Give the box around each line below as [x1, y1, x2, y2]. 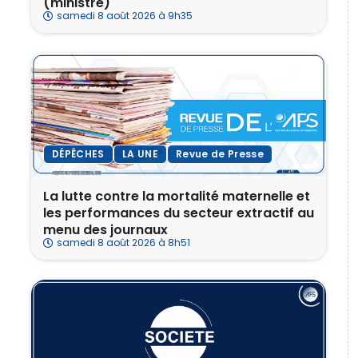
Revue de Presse [175, 147, 265, 161]
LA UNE [121, 147, 158, 161]
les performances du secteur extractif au [43, 204, 314, 223]
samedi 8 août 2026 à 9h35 [57, 9, 193, 23]
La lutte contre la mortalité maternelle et [43, 187, 310, 206]
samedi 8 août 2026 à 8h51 [57, 236, 190, 250]
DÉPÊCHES [52, 147, 105, 161]
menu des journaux [43, 221, 168, 240]
